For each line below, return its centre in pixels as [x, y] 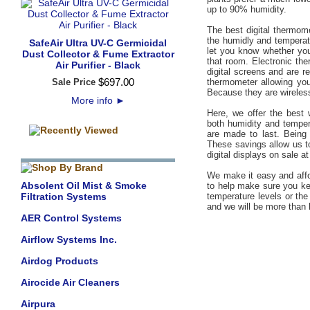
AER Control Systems [71, 218]
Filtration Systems [64, 197]
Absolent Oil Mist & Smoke [84, 185]
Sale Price [73, 82]
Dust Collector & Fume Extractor [98, 54]
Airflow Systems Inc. [69, 239]
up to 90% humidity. [247, 9]
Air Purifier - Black [98, 65]
